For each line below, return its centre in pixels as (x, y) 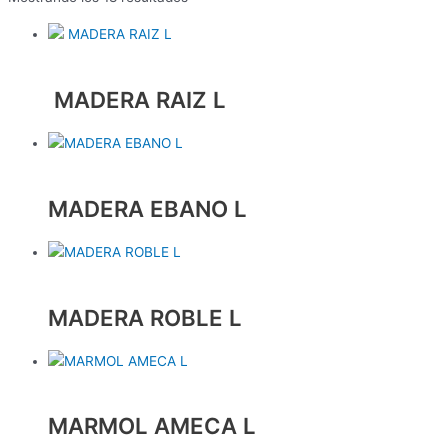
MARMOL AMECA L (152, 426)
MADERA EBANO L (147, 208)
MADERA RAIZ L (137, 99)
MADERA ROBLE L (145, 317)
